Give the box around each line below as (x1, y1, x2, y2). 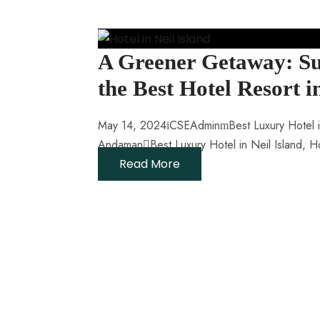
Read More (119, 156, 180, 173)
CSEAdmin (169, 117, 220, 134)
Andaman (98, 136, 143, 154)
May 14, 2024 (98, 117, 166, 134)
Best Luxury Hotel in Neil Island (150, 136, 302, 154)
